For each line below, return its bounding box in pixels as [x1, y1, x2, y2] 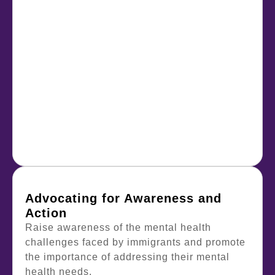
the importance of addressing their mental [25, 251, 230, 262]
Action [25, 206, 67, 220]
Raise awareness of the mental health [25, 222, 211, 233]
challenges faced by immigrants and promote [25, 236, 246, 247]
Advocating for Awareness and [25, 191, 222, 205]
